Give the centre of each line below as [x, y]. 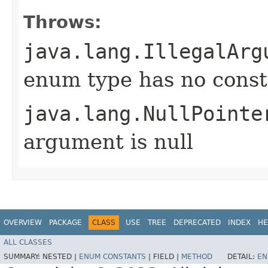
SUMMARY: [23, 257]
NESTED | [61, 257]
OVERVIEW [23, 222]
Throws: [63, 22]
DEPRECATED [197, 222]
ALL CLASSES [28, 243]
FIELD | [167, 257]
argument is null [108, 141]
